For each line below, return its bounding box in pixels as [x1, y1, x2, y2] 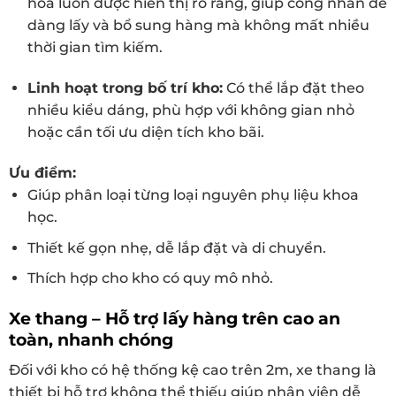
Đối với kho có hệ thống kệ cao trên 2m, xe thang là [9, 361, 377, 378]
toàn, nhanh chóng [9, 328, 173, 350]
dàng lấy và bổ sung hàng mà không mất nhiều [27, 17, 369, 34]
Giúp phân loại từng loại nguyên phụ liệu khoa [27, 186, 359, 203]
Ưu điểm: [9, 164, 76, 181]
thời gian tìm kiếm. [27, 39, 163, 57]
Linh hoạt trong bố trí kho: [27, 80, 223, 97]
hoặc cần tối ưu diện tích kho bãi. [27, 124, 264, 141]
